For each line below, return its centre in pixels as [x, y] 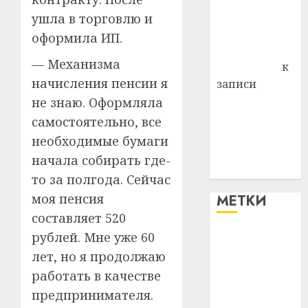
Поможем [244, 101]
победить [244, 153]
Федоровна [248, 67]
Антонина [245, 49]
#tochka [243, 271]
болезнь [239, 170]
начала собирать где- [101, 161]
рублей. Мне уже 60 [93, 238]
